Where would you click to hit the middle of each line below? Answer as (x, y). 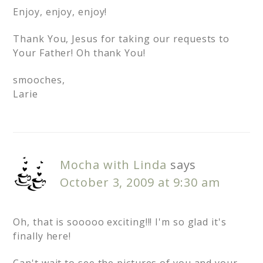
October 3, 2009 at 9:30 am (140, 183)
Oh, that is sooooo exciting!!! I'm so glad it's (120, 222)
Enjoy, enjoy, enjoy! (60, 12)
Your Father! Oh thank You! (79, 53)
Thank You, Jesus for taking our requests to (122, 39)
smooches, (39, 80)
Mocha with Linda (113, 165)
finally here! (42, 236)
